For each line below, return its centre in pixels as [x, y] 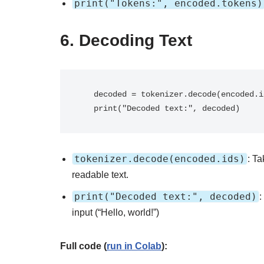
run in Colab [134, 246]
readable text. [100, 175]
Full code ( [83, 246]
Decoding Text [136, 40]
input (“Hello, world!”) [115, 212]
